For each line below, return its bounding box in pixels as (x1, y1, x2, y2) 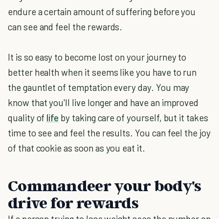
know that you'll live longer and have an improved (8, 97, 199, 108)
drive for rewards (8, 193, 139, 212)
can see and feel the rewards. (8, 21, 123, 32)
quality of (8, 112, 47, 123)
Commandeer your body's (8, 176, 201, 195)
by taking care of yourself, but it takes (59, 112, 208, 123)
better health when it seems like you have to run (8, 66, 197, 78)
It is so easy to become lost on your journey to (8, 51, 187, 63)
